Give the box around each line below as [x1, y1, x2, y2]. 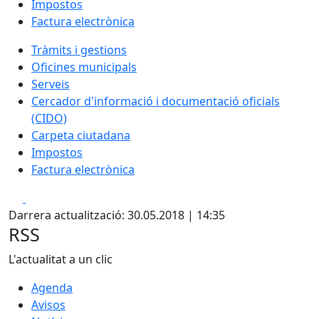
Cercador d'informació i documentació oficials [31, 93, 280, 109]
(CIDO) [31, 110, 67, 126]
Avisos [31, 297, 66, 313]
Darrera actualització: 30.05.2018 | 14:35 [9, 207, 225, 223]
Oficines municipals [31, 59, 137, 75]
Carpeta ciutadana [31, 127, 130, 143]
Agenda [31, 280, 73, 296]
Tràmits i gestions [31, 42, 127, 58]
